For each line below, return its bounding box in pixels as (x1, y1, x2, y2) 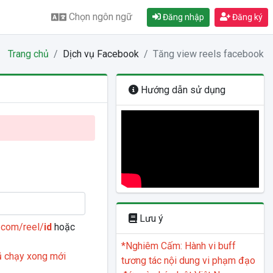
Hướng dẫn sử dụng (138, 84, 225, 96)
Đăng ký (230, 12, 263, 22)
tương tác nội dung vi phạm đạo (121, 255, 255, 267)
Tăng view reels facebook (152, 48, 264, 60)
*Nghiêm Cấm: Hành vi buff (121, 240, 236, 252)
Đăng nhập (160, 12, 204, 22)
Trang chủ (7, 48, 49, 60)
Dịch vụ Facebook (62, 48, 139, 60)
